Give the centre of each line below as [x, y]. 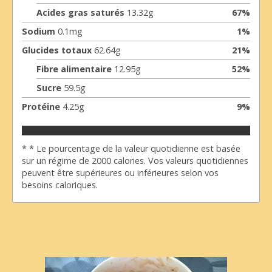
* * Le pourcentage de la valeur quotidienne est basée [131, 149]
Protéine [41, 107]
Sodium [39, 32]
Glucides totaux [57, 50]
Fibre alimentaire [74, 69]
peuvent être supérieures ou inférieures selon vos [120, 173]
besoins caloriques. [60, 185]
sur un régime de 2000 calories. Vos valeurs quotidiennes [135, 161]
